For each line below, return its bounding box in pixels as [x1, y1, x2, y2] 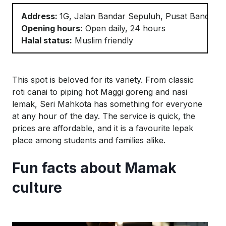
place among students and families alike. [12, 135, 165, 145]
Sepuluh [128, 11, 160, 21]
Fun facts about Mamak [12, 159, 177, 177]
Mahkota [58, 98, 91, 109]
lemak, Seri [12, 98, 58, 109]
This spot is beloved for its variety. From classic [12, 74, 194, 85]
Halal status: [21, 35, 72, 45]
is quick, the [150, 110, 195, 121]
